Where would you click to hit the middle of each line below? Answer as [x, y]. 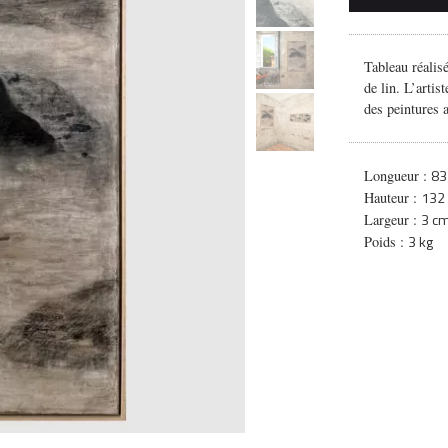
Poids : [385, 241]
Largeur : [392, 219]
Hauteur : [392, 197]
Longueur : [397, 175]
